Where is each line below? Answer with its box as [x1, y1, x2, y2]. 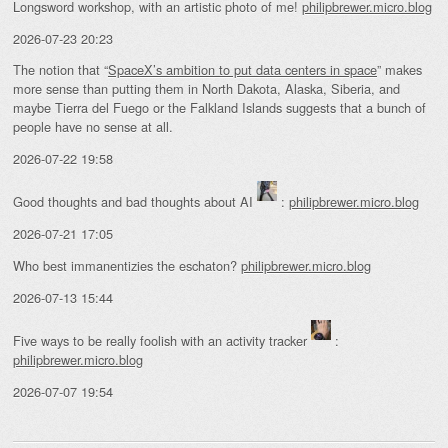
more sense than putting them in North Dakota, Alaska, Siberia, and [13, 79, 400, 99]
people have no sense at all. [13, 117, 173, 137]
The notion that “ [13, 60, 108, 80]
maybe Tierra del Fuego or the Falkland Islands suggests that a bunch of [13, 98, 426, 118]
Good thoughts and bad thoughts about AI [13, 192, 257, 212]
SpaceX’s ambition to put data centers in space [108, 60, 377, 80]
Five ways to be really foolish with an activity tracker [13, 330, 311, 350]
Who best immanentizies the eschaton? [13, 255, 241, 275]
